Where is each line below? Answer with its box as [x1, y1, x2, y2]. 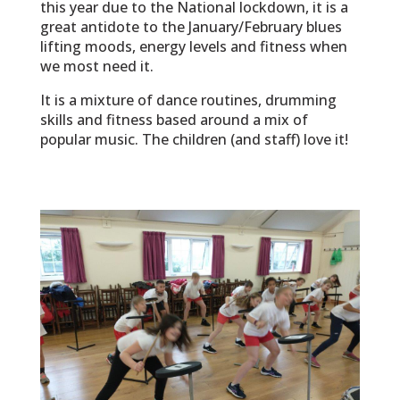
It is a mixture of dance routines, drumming [39, 89, 337, 110]
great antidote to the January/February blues [39, 16, 342, 37]
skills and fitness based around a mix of [39, 109, 308, 129]
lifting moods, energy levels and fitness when [39, 36, 347, 56]
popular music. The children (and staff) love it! [39, 129, 348, 149]
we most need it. [39, 55, 154, 76]
